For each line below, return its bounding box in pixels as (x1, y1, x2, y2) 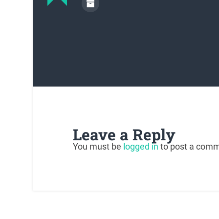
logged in (123, 141, 158, 152)
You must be (72, 141, 123, 152)
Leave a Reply (72, 124, 175, 145)
